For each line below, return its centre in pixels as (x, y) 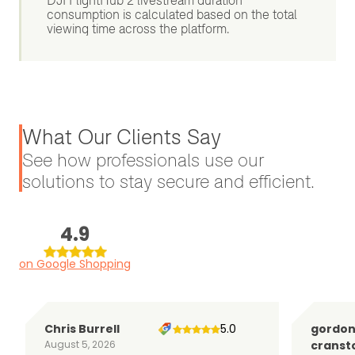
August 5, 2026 (80, 345)
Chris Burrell (82, 329)
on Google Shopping (75, 264)
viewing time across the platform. (138, 29)
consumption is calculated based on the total (172, 15)
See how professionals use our (143, 160)
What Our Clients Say (122, 137)
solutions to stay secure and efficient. (168, 181)
